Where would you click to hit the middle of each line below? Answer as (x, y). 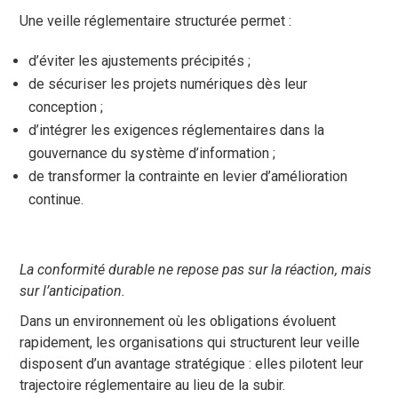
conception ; (66, 107)
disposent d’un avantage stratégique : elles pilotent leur (192, 364)
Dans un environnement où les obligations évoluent (178, 322)
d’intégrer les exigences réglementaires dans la (177, 131)
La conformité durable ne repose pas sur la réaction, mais (196, 270)
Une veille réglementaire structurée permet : (156, 21)
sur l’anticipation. (73, 291)
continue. (56, 200)
